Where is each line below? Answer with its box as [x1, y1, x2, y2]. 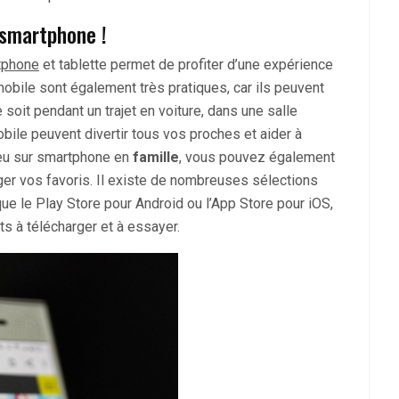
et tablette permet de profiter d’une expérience [39, 56, 333, 74]
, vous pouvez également [179, 149, 335, 167]
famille [133, 149, 179, 167]
